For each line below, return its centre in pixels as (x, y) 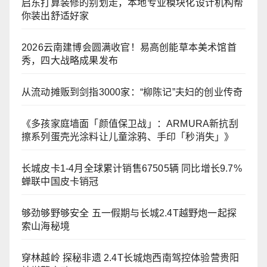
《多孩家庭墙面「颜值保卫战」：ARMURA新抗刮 (130, 124)
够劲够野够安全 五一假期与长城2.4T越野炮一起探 (129, 213)
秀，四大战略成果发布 (70, 61)
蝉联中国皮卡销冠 (60, 182)
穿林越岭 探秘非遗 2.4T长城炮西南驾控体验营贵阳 (131, 258)
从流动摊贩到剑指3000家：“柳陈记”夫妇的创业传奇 (132, 92)
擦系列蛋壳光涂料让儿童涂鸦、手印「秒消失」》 (128, 137)
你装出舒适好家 (55, 16)
